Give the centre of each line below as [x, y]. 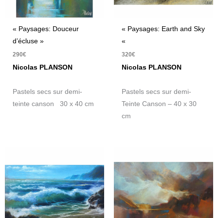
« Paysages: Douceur [46, 29]
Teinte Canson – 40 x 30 [159, 104]
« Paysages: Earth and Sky [163, 29]
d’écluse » [28, 41]
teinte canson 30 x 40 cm [54, 104]
